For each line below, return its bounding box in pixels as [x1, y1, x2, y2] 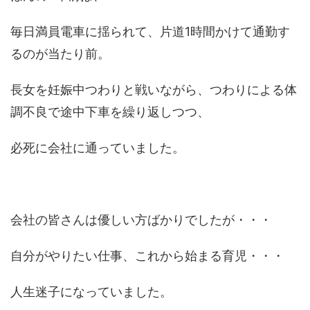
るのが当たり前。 [10, 46, 110, 61]
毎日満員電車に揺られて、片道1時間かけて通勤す [10, 24, 290, 39]
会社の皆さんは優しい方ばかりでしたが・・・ [10, 212, 272, 227]
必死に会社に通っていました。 [10, 140, 185, 155]
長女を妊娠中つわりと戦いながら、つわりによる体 [10, 82, 297, 97]
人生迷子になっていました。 [10, 284, 172, 299]
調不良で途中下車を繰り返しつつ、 [10, 104, 210, 119]
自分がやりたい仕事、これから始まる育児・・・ [10, 248, 284, 263]
